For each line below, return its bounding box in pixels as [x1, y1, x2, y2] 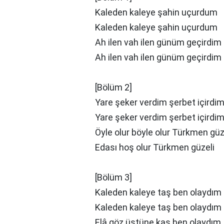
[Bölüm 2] [95, 82, 132, 92]
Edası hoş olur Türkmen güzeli [95, 142, 214, 152]
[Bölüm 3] [95, 172, 132, 182]
